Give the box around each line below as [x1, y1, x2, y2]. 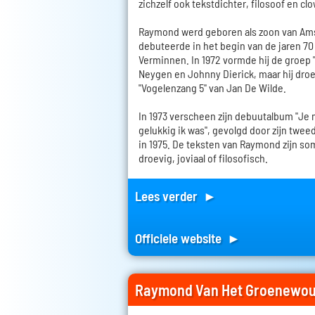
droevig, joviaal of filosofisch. [139, 151, 268, 165]
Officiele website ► [135, 230, 240, 247]
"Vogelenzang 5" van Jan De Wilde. [139, 81, 286, 95]
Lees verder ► [135, 188, 217, 205]
